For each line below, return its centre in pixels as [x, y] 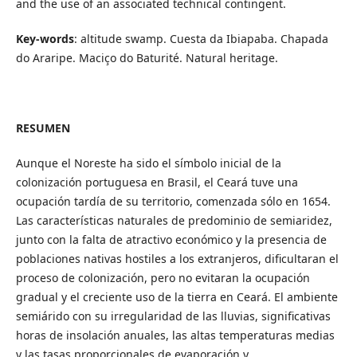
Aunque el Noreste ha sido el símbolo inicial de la [148, 163]
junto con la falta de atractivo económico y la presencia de [171, 240]
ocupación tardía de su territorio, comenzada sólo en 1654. [173, 202]
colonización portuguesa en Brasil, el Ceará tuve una [157, 182]
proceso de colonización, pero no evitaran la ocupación [163, 278]
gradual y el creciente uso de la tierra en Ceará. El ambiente [177, 297]
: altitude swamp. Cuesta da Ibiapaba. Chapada [201, 39]
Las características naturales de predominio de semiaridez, [174, 221]
